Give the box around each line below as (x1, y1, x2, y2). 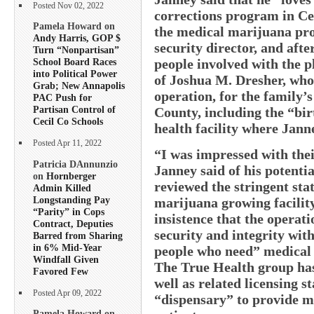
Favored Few (33, 265, 88, 277)
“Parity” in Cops (33, 205, 104, 217)
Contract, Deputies (33, 217, 113, 229)
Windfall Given (33, 253, 99, 265)
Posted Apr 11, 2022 (33, 139, 102, 149)
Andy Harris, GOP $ (33, 32, 121, 44)
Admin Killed (33, 182, 91, 193)
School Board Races (33, 56, 116, 68)
